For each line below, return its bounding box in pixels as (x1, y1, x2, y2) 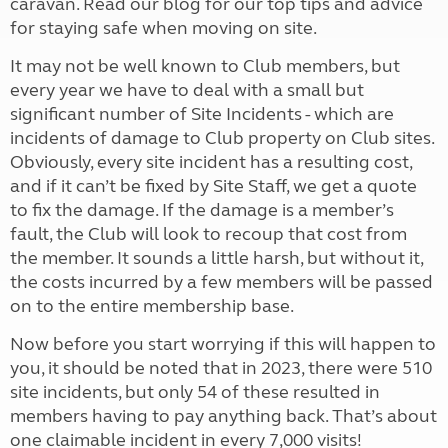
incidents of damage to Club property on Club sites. (10, 127, 434, 149)
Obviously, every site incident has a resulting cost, (10, 151, 412, 173)
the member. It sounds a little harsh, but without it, (10, 247, 423, 269)
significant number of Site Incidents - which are (10, 103, 394, 125)
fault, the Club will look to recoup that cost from (10, 223, 407, 245)
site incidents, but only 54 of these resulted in (10, 381, 380, 403)
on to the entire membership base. (10, 295, 294, 317)
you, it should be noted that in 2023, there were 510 (10, 357, 432, 379)
